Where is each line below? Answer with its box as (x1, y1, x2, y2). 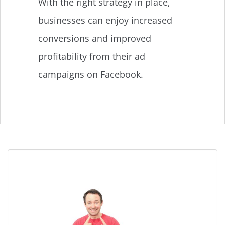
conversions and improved (38, 32, 151, 44)
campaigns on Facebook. (38, 68, 146, 80)
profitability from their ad (38, 50, 145, 62)
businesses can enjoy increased (38, 14, 172, 26)
